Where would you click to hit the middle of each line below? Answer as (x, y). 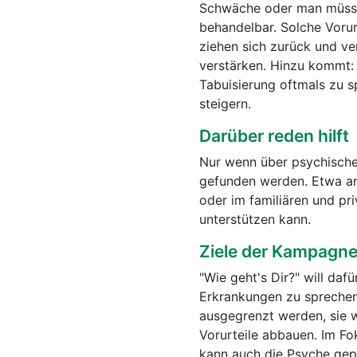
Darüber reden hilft (274, 136)
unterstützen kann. (255, 219)
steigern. (225, 104)
